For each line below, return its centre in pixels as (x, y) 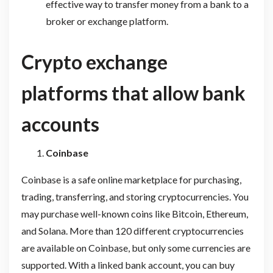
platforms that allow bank (133, 93)
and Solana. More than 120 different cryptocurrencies (132, 230)
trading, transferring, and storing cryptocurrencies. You (135, 196)
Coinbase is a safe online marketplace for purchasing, (131, 179)
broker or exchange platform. (107, 21)
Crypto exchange (94, 62)
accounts (60, 124)
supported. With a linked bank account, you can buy (128, 264)
